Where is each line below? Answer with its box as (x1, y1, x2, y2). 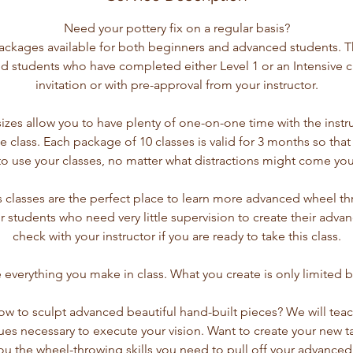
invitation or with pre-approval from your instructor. (35, 77, 318, 92)
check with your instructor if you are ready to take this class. (12, 229, 341, 243)
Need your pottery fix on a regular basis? (63, 20, 290, 35)
